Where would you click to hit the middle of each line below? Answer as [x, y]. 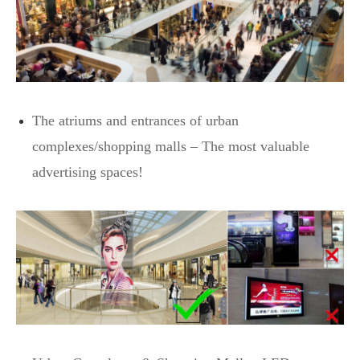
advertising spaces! [88, 172]
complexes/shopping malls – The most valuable [171, 146]
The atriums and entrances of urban [135, 120]
